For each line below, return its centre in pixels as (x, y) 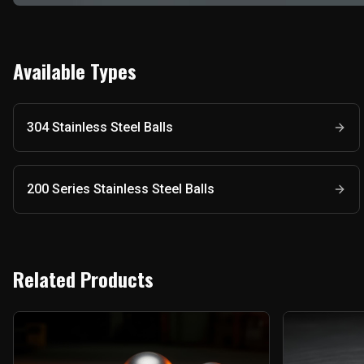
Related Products (83, 279)
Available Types (75, 71)
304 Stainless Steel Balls (100, 127)
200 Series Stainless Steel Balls (121, 189)
